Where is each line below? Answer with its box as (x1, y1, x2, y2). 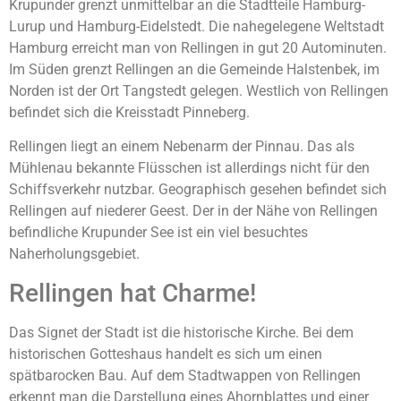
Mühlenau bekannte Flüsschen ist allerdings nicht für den (9, 159, 370, 177)
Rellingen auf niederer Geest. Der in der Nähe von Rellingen (9, 202, 378, 220)
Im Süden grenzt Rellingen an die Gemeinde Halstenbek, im (9, 60, 380, 78)
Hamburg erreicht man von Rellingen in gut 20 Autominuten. (9, 38, 387, 56)
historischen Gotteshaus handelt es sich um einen (9, 345, 322, 363)
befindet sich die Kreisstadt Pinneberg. (9, 103, 250, 121)
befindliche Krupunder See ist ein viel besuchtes (9, 224, 308, 242)
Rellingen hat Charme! (9, 277, 256, 308)
